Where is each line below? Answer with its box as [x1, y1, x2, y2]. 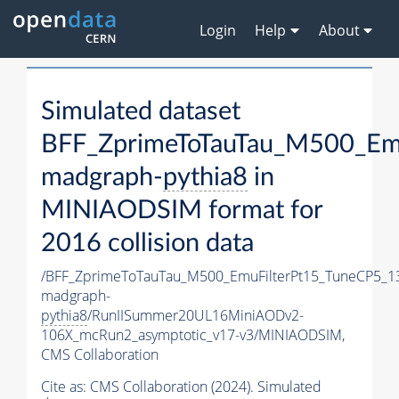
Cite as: [41, 377, 90, 397]
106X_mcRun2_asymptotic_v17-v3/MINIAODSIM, [41, 325, 345, 346]
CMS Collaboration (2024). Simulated [90, 377, 322, 397]
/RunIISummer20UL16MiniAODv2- [87, 305, 304, 326]
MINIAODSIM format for [41, 198, 322, 224]
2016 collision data [41, 231, 254, 257]
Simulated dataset [41, 99, 240, 126]
